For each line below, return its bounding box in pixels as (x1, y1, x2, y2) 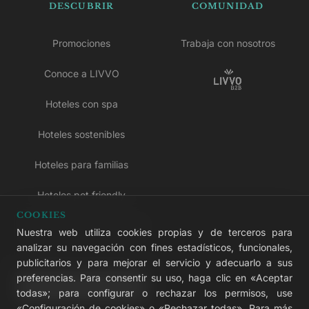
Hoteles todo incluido (34, 249, 129, 261)
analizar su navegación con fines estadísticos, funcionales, (17, 241, 292, 253)
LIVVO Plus (56, 279, 107, 292)
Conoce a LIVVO (43, 67, 119, 79)
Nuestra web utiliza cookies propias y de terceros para (17, 226, 292, 238)
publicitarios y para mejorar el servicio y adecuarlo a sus (17, 257, 292, 268)
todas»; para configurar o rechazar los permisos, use (17, 287, 292, 299)
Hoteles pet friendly (37, 188, 126, 201)
